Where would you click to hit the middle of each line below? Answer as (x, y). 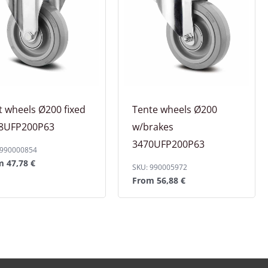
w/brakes (153, 127)
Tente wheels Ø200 (174, 109)
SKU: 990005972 (159, 167)
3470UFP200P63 (168, 144)
